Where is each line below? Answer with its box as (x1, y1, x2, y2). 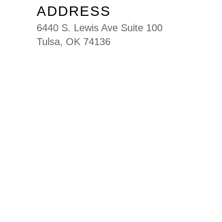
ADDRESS (37, 3, 111, 19)
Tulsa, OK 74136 (37, 36, 111, 48)
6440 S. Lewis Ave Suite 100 (37, 22, 163, 34)
